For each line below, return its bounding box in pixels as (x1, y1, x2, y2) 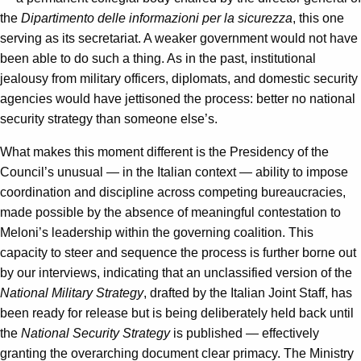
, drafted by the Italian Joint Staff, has (143, 285, 352, 300)
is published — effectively (170, 326, 319, 340)
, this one (293, 10, 344, 25)
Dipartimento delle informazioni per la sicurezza (21, 10, 293, 25)
